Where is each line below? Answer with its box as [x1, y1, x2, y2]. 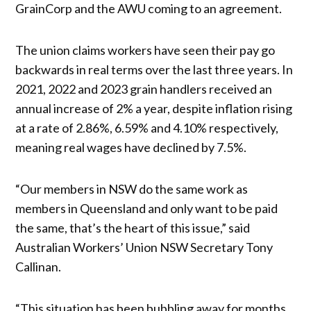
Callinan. [15, 258, 62, 274]
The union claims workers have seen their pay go [15, 42, 276, 58]
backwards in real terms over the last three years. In [15, 61, 294, 77]
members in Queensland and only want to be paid [15, 200, 278, 216]
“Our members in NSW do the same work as [15, 180, 249, 196]
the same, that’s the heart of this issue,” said [15, 219, 251, 235]
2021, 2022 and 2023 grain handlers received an [15, 81, 273, 96]
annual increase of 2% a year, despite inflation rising [15, 100, 293, 116]
